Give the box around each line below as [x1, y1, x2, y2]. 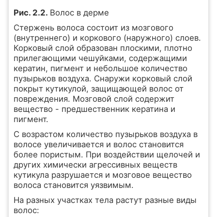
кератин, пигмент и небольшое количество [13, 63, 187, 73]
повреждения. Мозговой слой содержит [13, 94, 174, 104]
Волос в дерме [49, 8, 109, 17]
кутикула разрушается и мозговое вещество [13, 170, 192, 180]
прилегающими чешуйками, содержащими [13, 53, 187, 63]
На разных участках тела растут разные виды [13, 195, 197, 205]
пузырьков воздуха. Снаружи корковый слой [13, 74, 192, 83]
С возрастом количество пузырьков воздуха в [13, 129, 198, 139]
